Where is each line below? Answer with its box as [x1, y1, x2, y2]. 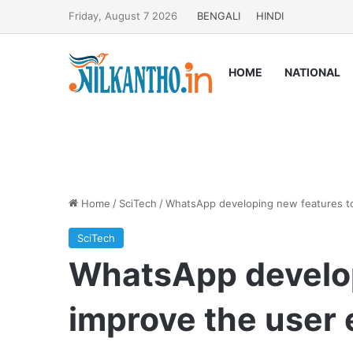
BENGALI [197, 9, 240, 22]
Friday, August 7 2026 [69, 9, 177, 22]
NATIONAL [284, 65, 340, 79]
